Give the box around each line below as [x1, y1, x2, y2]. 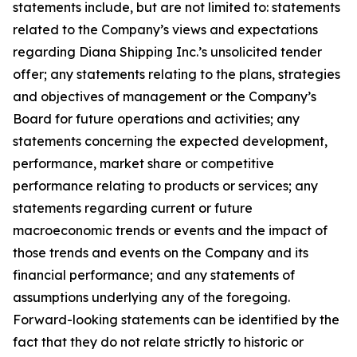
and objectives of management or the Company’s [13, 88, 316, 104]
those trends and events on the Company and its [13, 245, 308, 261]
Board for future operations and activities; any [13, 111, 300, 127]
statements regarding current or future [13, 200, 253, 216]
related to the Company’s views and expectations [13, 22, 318, 37]
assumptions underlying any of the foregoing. [13, 289, 290, 305]
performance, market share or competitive [13, 155, 274, 171]
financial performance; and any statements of [13, 267, 295, 283]
